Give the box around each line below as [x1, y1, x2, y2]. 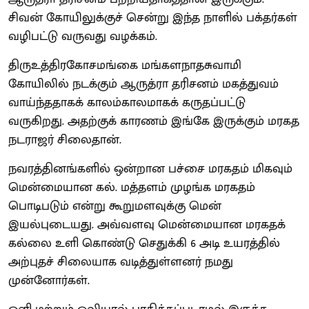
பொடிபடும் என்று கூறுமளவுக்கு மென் [8, 195, 221, 217]
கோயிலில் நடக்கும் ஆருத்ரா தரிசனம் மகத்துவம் [8, 73, 279, 94]
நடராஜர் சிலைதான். [8, 129, 121, 150]
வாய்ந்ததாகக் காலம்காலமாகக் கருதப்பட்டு [8, 92, 246, 113]
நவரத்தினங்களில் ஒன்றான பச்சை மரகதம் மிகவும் [8, 158, 292, 179]
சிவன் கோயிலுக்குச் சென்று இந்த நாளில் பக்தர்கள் [8, 7, 297, 28]
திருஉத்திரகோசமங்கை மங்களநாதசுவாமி [8, 54, 241, 76]
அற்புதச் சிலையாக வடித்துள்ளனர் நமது [8, 251, 233, 272]
